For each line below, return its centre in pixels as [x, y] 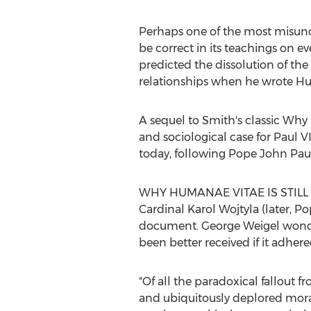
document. [170, 226]
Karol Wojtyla [223, 209]
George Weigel [240, 226]
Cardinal [163, 209]
